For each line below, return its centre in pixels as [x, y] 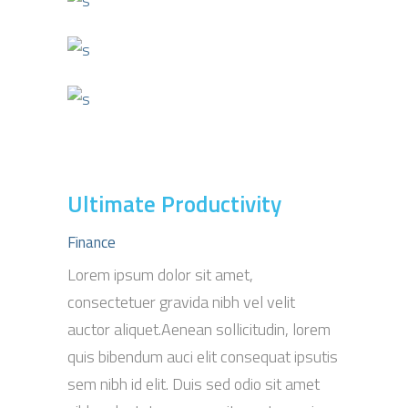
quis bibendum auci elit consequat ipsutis [203, 357]
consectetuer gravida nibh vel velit [181, 302]
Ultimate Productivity [174, 204]
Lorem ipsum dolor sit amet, [160, 275]
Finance [92, 242]
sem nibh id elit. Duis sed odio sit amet [194, 384]
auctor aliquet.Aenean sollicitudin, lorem [199, 329]
